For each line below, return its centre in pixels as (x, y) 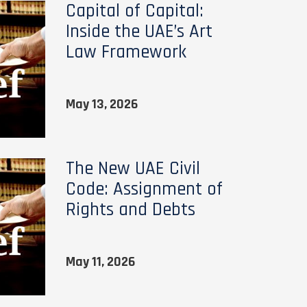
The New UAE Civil (133, 169)
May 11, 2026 (100, 262)
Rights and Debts (130, 210)
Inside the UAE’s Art (139, 32)
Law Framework (126, 52)
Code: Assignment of (144, 189)
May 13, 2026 (101, 104)
